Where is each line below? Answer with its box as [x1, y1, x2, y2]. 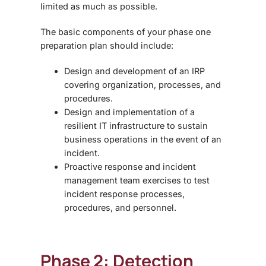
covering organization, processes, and [64, 79, 221, 90]
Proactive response [64, 161, 145, 172]
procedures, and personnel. [64, 202, 176, 213]
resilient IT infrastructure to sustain [64, 120, 208, 131]
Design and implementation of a [64, 106, 195, 117]
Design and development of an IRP [64, 65, 205, 76]
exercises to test [140, 175, 210, 185]
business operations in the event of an [64, 134, 221, 144]
